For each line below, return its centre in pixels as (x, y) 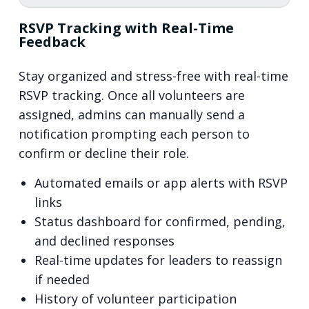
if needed (62, 279)
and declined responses (104, 240)
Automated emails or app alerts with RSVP (161, 182)
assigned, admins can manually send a (131, 115)
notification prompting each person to (134, 134)
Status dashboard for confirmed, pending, (160, 221)
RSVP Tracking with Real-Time (126, 28)
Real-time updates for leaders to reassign (158, 260)
